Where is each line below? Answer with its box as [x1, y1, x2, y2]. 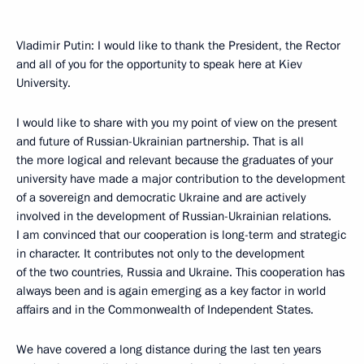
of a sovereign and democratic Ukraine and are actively [16, 189, 305, 206]
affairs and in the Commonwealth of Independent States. [16, 301, 314, 318]
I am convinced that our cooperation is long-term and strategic [16, 227, 346, 243]
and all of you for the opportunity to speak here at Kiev [16, 56, 302, 72]
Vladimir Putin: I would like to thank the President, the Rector [16, 37, 340, 54]
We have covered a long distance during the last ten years [16, 341, 321, 357]
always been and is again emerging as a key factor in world [16, 283, 326, 299]
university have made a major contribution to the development [16, 171, 345, 187]
